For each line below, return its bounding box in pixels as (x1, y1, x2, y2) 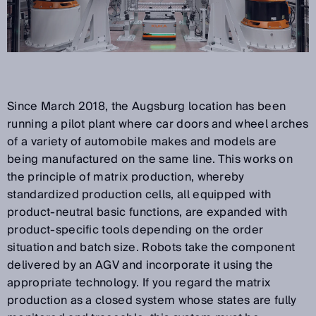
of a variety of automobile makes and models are (7, 131, 277, 152)
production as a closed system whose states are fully (7, 290, 297, 310)
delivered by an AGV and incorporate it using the (7, 255, 274, 275)
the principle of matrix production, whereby (7, 166, 245, 187)
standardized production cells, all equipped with (7, 184, 272, 205)
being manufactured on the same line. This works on (7, 149, 293, 169)
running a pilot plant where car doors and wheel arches (7, 114, 309, 134)
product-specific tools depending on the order (7, 219, 264, 240)
